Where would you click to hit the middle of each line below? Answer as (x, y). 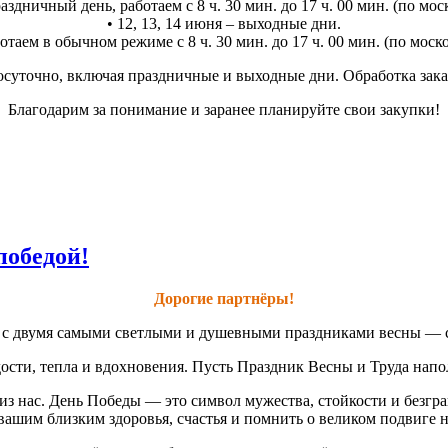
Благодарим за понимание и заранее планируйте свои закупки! (224, 110)
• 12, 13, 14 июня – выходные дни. (224, 24)
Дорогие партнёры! (224, 299)
